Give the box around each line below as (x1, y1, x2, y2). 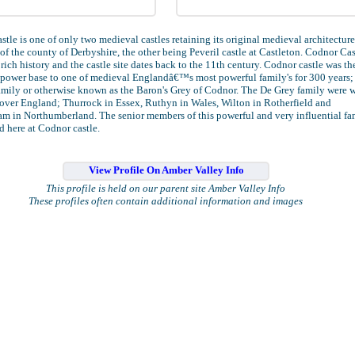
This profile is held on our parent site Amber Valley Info (46, 182, 285, 194)
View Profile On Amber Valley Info (88, 164, 244, 176)
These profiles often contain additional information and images (29, 195, 303, 207)
